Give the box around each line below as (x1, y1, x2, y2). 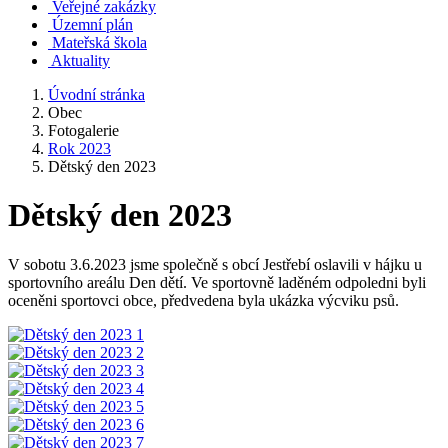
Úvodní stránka (48, 86, 145, 103)
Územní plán (52, 16, 133, 33)
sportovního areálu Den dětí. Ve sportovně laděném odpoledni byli (8, 273, 426, 291)
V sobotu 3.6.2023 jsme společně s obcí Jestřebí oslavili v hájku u (8, 255, 422, 273)
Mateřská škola (52, 34, 147, 51)
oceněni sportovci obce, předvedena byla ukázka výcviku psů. (8, 291, 399, 309)
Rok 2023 (48, 140, 111, 157)
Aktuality (51, 52, 110, 69)
